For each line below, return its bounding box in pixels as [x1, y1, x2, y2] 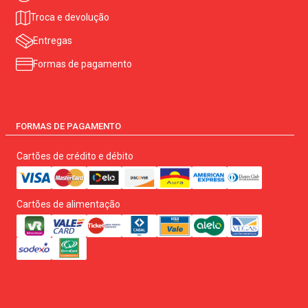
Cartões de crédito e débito [16, 150, 133, 162]
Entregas [32, 35, 72, 47]
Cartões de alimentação [16, 198, 120, 210]
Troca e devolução [30, 12, 110, 23]
